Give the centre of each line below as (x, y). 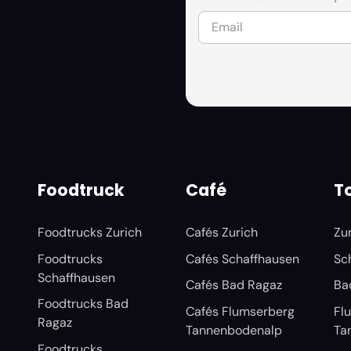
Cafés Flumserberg (240, 311)
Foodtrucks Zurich (89, 233)
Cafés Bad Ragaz (233, 285)
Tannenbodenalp (233, 330)
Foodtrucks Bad (83, 304)
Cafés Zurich (221, 233)
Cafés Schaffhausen (242, 259)
